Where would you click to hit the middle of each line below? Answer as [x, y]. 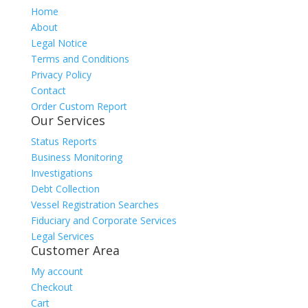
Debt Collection [65, 189]
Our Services [68, 120]
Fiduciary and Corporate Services [103, 220]
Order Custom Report [79, 106]
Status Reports [64, 141]
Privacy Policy [61, 75]
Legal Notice [59, 43]
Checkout [52, 287]
